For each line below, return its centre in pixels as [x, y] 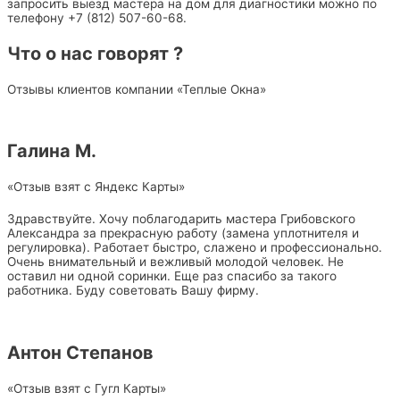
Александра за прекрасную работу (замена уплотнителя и [183, 233]
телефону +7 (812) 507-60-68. [97, 17]
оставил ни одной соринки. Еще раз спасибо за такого [172, 276]
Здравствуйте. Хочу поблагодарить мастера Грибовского [181, 219]
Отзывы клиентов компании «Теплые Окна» [137, 89]
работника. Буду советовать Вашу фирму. [133, 291]
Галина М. [52, 151]
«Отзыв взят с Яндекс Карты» [96, 187]
